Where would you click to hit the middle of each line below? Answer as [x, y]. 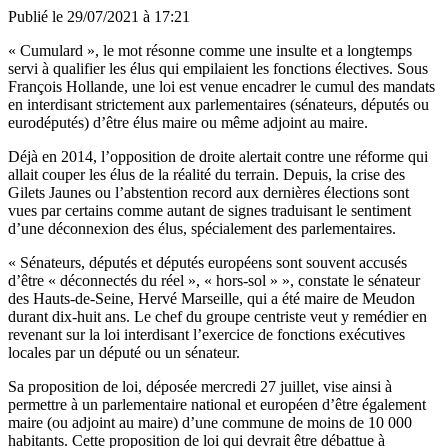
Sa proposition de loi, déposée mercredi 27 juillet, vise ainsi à [200, 386]
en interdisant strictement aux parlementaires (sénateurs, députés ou [218, 104]
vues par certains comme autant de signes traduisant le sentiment [209, 210]
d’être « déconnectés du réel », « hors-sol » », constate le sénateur [214, 280]
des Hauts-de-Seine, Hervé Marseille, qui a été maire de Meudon [211, 298]
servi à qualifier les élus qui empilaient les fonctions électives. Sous [218, 68]
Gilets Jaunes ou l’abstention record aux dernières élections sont [208, 192]
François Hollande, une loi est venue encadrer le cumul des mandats [221, 86]
